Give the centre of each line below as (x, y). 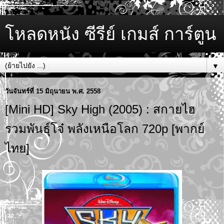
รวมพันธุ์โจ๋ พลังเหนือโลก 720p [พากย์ (105, 129)
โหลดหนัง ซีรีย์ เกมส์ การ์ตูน (111, 34)
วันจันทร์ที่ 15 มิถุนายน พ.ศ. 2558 (53, 91)
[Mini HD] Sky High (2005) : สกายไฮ (100, 109)
